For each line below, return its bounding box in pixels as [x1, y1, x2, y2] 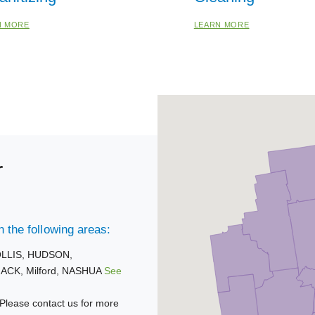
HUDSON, [27, 249, 72, 261]
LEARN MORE [193, 20, 250, 29]
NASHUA [61, 265, 101, 277]
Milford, [25, 265, 62, 277]
